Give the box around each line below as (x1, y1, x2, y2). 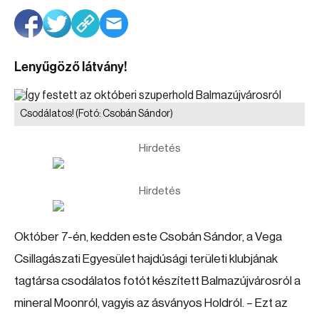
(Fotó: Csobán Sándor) (75, 109, 173, 119)
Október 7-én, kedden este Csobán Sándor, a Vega (14, 231, 282, 243)
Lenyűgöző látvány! (14, 61, 127, 73)
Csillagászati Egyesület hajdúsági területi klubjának (14, 253, 278, 265)
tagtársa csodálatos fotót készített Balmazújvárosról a (14, 275, 300, 287)
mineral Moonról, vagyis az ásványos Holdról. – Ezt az (14, 297, 288, 309)
